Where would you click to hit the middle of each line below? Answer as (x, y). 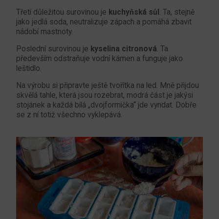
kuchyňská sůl (134, 12)
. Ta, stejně (177, 12)
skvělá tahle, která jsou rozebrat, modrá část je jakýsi (105, 95)
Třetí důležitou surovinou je (62, 12)
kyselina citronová (124, 49)
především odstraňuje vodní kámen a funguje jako (99, 58)
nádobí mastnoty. (44, 32)
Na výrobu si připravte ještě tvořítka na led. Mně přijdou (108, 85)
